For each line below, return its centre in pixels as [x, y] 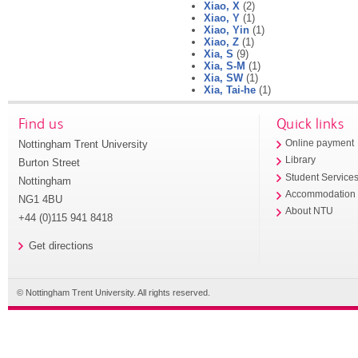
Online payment [320, 143]
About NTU [310, 211]
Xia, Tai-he [230, 89]
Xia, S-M [225, 66]
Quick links [310, 123]
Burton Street [49, 162]
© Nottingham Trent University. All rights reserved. [113, 292]
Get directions [61, 246]
